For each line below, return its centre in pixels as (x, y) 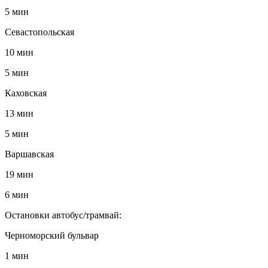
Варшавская (29, 154)
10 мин (19, 52)
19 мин (19, 174)
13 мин (19, 113)
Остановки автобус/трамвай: (63, 215)
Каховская (26, 93)
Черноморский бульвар (52, 235)
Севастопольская (39, 32)
